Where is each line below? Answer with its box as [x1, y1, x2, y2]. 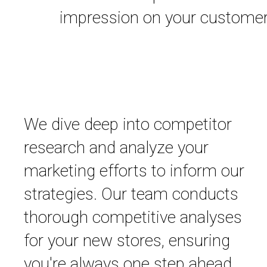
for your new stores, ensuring [23, 231, 230, 251]
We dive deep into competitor [23, 114, 232, 135]
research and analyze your [23, 138, 209, 158]
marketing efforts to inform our [23, 161, 244, 181]
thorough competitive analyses [23, 207, 242, 228]
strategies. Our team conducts [23, 184, 238, 204]
